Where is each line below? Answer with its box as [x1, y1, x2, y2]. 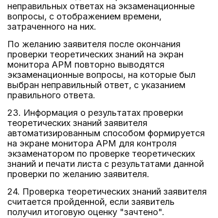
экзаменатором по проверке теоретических [7, 148, 195, 159]
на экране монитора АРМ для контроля [7, 138, 177, 148]
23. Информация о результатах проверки [7, 108, 183, 118]
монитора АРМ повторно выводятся [7, 59, 164, 70]
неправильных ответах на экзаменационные [7, 1, 195, 11]
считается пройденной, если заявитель [7, 197, 175, 207]
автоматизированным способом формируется [7, 128, 205, 138]
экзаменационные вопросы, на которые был [7, 70, 196, 80]
